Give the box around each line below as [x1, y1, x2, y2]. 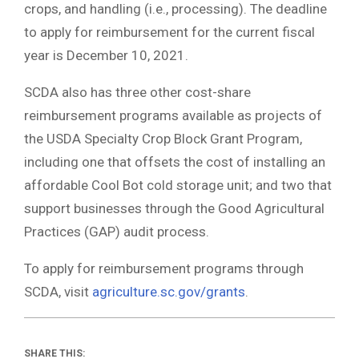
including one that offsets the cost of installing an [24, 153, 325, 170]
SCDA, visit [24, 283, 92, 300]
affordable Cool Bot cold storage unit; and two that [24, 176, 332, 193]
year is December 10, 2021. [24, 46, 188, 63]
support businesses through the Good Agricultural [24, 200, 325, 216]
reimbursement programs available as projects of [24, 107, 322, 123]
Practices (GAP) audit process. [24, 223, 209, 240]
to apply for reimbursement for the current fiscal [24, 23, 315, 40]
